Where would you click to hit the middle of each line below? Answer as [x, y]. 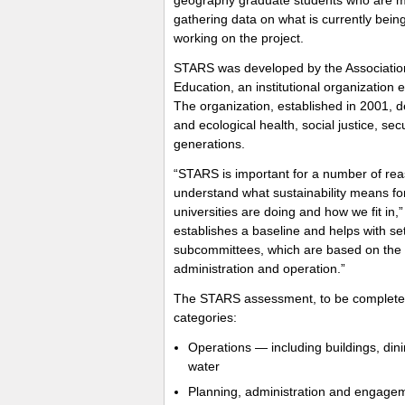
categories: [205, 317]
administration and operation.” [259, 268]
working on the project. [239, 38]
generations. [209, 143]
